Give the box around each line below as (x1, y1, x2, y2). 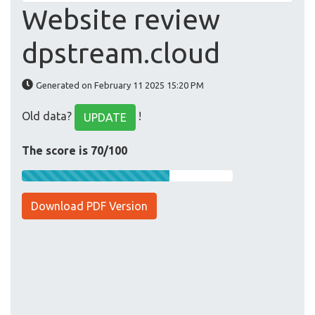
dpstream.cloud (22, 37, 220, 70)
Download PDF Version (31, 200, 148, 213)
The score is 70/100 (22, 144, 127, 157)
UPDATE (84, 111, 127, 124)
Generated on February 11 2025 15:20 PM (36, 80, 204, 91)
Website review (22, 4, 220, 36)
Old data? (22, 110, 75, 123)
